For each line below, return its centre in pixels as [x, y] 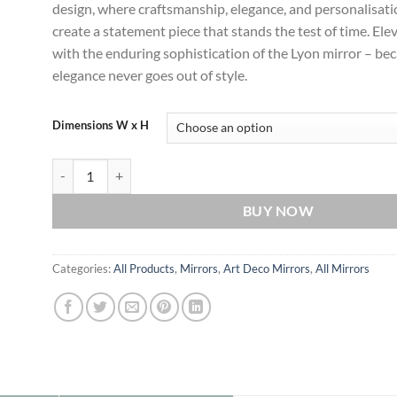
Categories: [83, 268]
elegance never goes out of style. [150, 74]
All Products [144, 268]
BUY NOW [278, 210]
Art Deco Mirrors [267, 268]
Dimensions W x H [101, 125]
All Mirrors [343, 268]
